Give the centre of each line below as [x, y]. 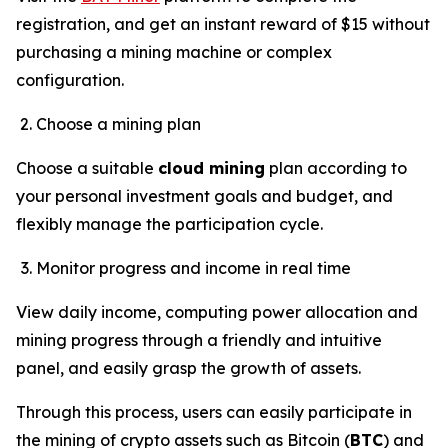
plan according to [336, 167]
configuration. [70, 79]
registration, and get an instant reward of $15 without [223, 23]
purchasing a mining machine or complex [174, 51]
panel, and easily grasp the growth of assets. [188, 367]
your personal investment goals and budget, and [204, 195]
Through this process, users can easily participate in [214, 411]
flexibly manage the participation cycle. [169, 223]
